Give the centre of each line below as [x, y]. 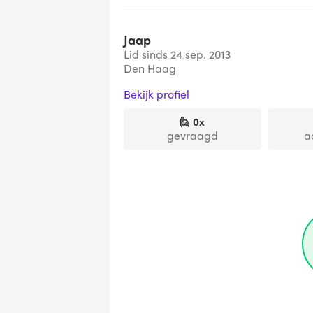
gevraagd [192, 135]
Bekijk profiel [156, 94]
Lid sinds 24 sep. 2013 [177, 54]
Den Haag [150, 68]
